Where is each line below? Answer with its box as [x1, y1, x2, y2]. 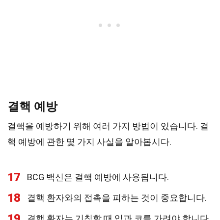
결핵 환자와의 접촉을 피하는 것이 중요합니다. [27, 192, 207, 203]
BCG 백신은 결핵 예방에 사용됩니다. [27, 172, 169, 182]
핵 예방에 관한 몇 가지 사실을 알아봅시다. [7, 137, 171, 147]
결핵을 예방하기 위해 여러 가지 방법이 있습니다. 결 [7, 121, 209, 131]
